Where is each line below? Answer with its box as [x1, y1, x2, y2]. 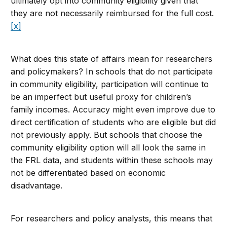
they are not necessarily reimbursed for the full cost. [11, 8, 214, 18]
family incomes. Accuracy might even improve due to [11, 104, 216, 115]
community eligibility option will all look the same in [11, 142, 206, 153]
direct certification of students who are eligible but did [11, 117, 216, 127]
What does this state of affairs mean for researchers [11, 53, 213, 64]
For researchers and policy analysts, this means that [11, 213, 213, 223]
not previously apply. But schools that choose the [11, 129, 203, 140]
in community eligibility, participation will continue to [11, 79, 209, 89]
